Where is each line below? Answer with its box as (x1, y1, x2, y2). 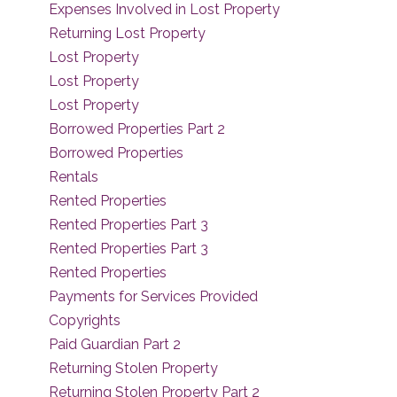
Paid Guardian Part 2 (49, 336, 181, 353)
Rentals (49, 168, 98, 185)
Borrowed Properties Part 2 (49, 121, 225, 137)
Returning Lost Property (49, 25, 206, 42)
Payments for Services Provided (49, 288, 258, 305)
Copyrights (49, 312, 121, 329)
